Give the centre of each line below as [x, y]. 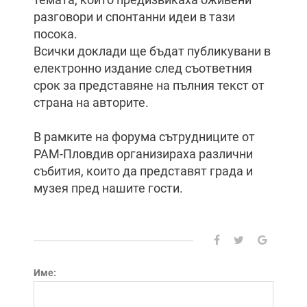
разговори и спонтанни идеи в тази [134, 17]
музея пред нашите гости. [108, 188]
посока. [56, 34]
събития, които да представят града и [143, 171]
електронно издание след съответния [143, 68]
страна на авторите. [91, 102]
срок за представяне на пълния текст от [149, 85]
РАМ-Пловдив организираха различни [143, 154]
